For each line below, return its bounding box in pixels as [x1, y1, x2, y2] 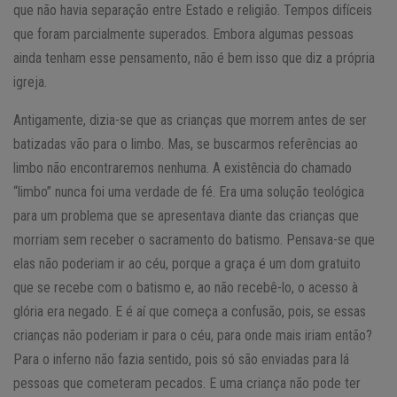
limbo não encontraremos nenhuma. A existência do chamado [13, 159, 352, 176]
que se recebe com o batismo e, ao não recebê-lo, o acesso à [13, 278, 358, 296]
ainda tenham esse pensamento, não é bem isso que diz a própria [13, 49, 375, 66]
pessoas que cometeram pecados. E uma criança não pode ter [13, 374, 361, 392]
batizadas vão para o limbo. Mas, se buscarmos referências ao [13, 135, 358, 152]
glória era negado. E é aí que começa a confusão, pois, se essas [13, 302, 366, 320]
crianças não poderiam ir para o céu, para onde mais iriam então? [13, 326, 372, 344]
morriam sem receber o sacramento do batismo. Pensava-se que [13, 230, 375, 248]
